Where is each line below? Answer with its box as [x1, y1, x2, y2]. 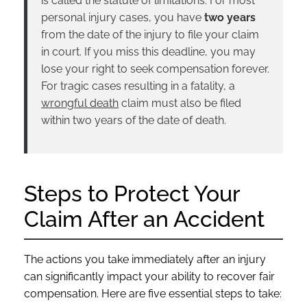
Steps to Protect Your [24, 180, 241, 206]
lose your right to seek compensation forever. [41, 62, 269, 75]
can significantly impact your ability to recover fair [24, 269, 275, 283]
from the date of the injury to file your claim [41, 27, 259, 41]
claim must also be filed [119, 96, 241, 110]
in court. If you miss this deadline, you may [41, 45, 256, 58]
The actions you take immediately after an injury [24, 252, 266, 266]
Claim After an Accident [24, 206, 265, 232]
